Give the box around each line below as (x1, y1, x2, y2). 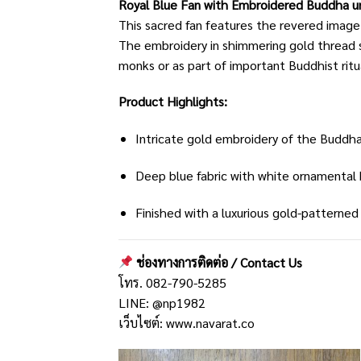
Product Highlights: (118, 93, 227, 110)
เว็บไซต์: (118, 313, 166, 331)
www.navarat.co (166, 313, 255, 331)
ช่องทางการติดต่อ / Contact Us (136, 253, 303, 271)
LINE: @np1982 (118, 293, 205, 311)
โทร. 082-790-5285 (118, 273, 226, 291)
